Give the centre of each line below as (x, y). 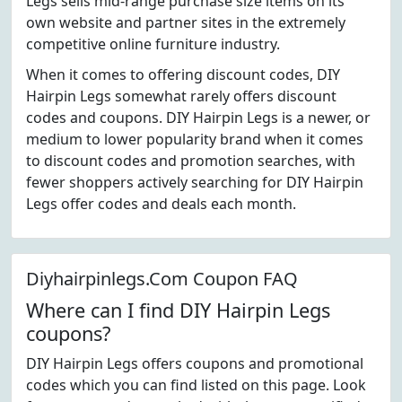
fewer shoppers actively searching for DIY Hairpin (195, 182)
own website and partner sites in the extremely (186, 22)
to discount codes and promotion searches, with (191, 161)
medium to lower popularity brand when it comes (195, 139)
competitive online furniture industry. (153, 44)
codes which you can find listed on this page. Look (196, 385)
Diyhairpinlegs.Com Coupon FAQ (162, 279)
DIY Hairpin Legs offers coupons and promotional (195, 363)
